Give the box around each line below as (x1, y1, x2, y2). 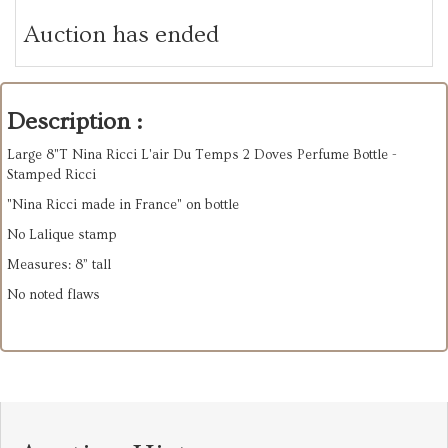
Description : (7, 107, 142, 135)
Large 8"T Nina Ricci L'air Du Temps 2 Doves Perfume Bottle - (7, 146, 397, 163)
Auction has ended (24, 20, 219, 48)
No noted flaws (7, 286, 100, 303)
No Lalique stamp (7, 226, 117, 243)
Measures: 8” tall (7, 256, 114, 273)
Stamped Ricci (7, 166, 96, 183)
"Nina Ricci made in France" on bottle (7, 196, 242, 213)
